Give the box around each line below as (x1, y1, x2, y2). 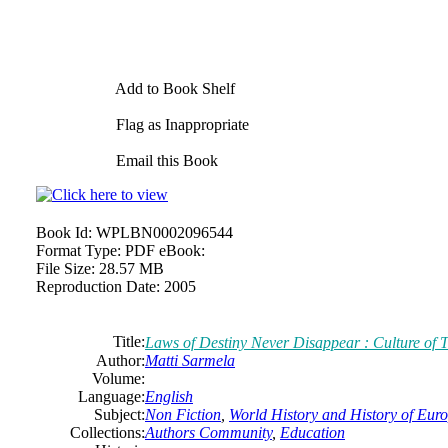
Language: (78, 388, 145, 405)
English (145, 388, 193, 405)
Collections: (70, 424, 145, 441)
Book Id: (36, 224, 92, 241)
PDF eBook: (125, 242, 205, 259)
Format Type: (36, 242, 121, 259)
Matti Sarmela (145, 352, 235, 369)
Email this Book (112, 152, 218, 169)
